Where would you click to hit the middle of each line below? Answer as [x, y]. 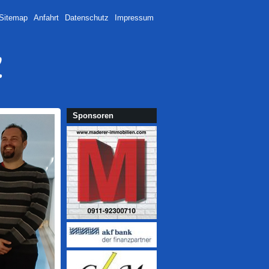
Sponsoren [93, 116]
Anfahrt [46, 18]
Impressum [134, 18]
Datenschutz [87, 18]
